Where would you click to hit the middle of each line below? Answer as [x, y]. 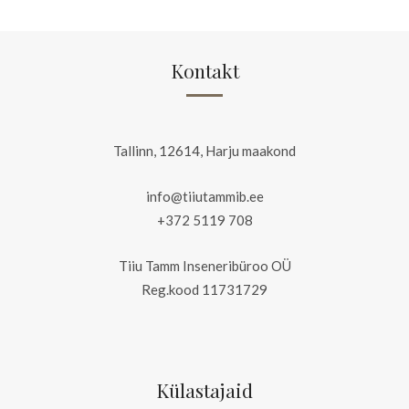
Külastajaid [204, 389]
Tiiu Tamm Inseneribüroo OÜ [204, 265]
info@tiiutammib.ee [204, 196]
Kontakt [204, 70]
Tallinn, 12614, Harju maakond [204, 150]
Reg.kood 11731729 [204, 289]
